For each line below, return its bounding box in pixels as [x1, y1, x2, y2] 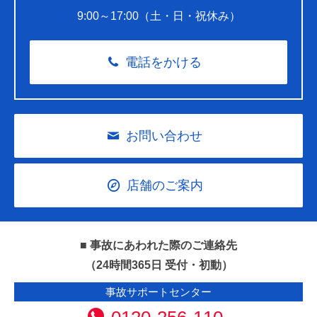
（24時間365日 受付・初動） [84, 259, 233, 272]
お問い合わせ [126, 129, 202, 144]
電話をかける [125, 55, 202, 70]
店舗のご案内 [126, 178, 203, 193]
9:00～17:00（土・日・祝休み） [76, 10, 241, 23]
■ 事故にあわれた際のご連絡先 [80, 239, 237, 252]
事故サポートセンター [105, 286, 212, 299]
